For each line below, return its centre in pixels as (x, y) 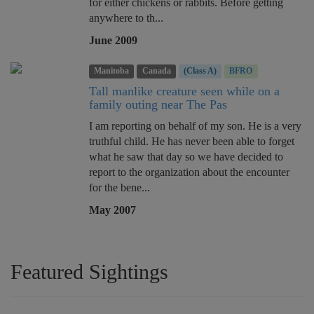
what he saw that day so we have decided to (186, 157)
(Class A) (200, 71)
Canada (156, 71)
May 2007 (112, 210)
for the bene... (120, 188)
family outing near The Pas (158, 105)
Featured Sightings (89, 272)
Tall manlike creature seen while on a (184, 91)
